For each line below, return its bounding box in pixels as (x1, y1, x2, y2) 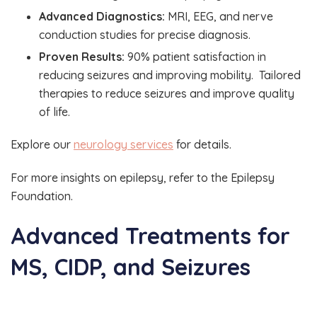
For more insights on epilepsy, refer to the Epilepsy (11, 171, 275, 185)
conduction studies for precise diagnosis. (39, 27, 250, 42)
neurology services (74, 137, 173, 151)
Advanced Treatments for (11, 221, 290, 250)
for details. (173, 137, 231, 151)
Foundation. (11, 189, 73, 203)
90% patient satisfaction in (125, 49, 266, 64)
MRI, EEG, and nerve (165, 8, 273, 23)
